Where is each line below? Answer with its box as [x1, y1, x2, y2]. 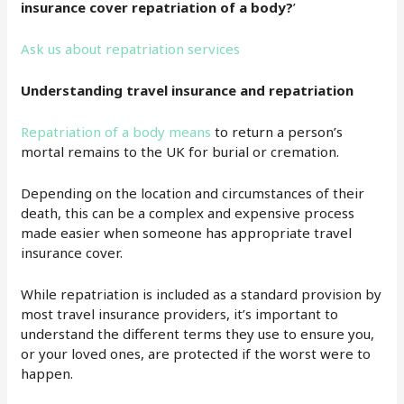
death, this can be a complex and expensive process [21, 203, 355, 222]
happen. [21, 363, 74, 382]
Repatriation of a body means [21, 122, 212, 141]
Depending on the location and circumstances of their [21, 183, 365, 202]
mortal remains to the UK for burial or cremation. [21, 142, 340, 161]
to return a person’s [211, 122, 344, 141]
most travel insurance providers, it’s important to [21, 304, 339, 323]
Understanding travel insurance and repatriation [21, 80, 354, 99]
